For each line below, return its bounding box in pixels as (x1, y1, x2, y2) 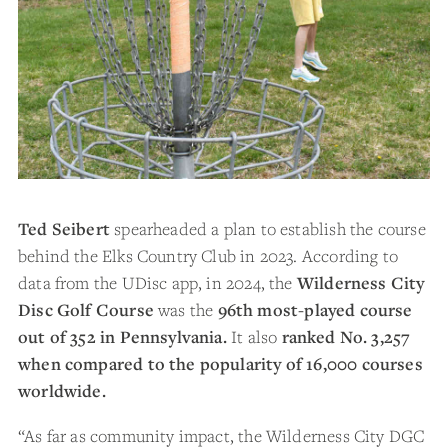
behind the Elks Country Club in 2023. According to (18, 244, 398, 267)
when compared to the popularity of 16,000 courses (18, 352, 423, 375)
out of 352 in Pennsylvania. (18, 325, 227, 348)
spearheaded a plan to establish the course (114, 217, 426, 240)
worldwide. (18, 379, 106, 402)
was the (158, 298, 218, 321)
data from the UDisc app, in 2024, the (18, 271, 297, 294)
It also (226, 325, 282, 348)
